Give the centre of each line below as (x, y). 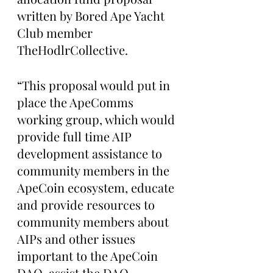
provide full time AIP (76, 136)
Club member (56, 33)
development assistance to (91, 153)
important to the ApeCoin (89, 256)
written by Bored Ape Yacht (92, 16)
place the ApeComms (77, 102)
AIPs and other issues (78, 239)
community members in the (95, 170)
